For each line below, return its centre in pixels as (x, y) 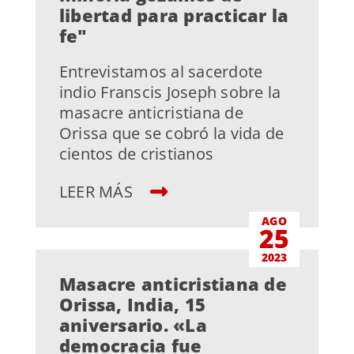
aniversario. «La (133, 324)
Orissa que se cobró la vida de (171, 134)
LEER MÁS (98, 192)
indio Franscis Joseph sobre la (170, 92)
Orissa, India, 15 (132, 304)
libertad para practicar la (174, 15)
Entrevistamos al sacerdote (161, 72)
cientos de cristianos (136, 154)
